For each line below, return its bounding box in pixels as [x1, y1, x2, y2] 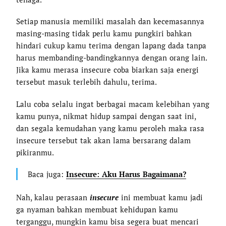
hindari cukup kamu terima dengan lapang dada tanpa [16, 40, 207, 51]
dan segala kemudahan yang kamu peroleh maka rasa [16, 123, 205, 133]
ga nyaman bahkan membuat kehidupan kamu [16, 204, 179, 215]
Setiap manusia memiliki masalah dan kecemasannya [16, 16, 205, 27]
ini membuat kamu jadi [119, 192, 203, 203]
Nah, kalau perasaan [16, 192, 90, 203]
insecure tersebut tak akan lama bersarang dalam [16, 135, 191, 145]
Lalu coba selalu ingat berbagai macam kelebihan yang [16, 98, 210, 109]
